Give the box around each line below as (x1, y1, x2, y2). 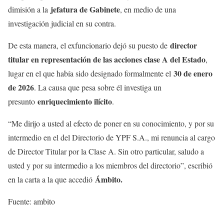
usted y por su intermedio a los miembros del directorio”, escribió (8, 159, 212, 170)
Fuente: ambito (8, 195, 55, 206)
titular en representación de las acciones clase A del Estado (8, 53, 205, 65)
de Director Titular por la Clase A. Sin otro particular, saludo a (8, 145, 204, 156)
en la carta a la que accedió (8, 173, 95, 184)
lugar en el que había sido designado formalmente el (8, 67, 173, 78)
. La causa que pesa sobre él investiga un (34, 81, 161, 92)
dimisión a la (8, 3, 50, 14)
